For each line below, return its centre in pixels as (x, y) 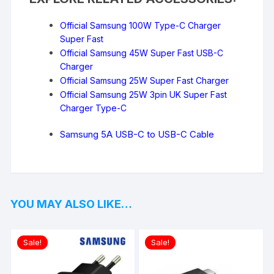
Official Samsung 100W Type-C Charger (141, 25)
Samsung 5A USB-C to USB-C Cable (137, 134)
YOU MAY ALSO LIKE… (72, 204)
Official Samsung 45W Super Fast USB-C (142, 53)
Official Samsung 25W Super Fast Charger (145, 80)
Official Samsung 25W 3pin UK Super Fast (144, 94)
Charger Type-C (94, 108)
